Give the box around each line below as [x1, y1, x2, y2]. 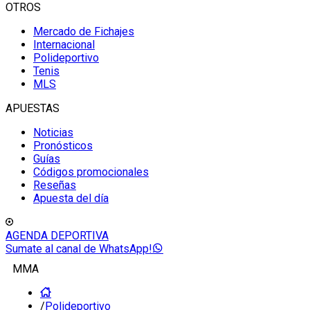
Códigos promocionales [33, 165, 149, 179]
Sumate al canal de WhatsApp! [6, 242, 152, 255]
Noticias [33, 126, 73, 139]
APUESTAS [6, 102, 60, 115]
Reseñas [33, 179, 76, 192]
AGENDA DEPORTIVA [6, 229, 109, 242]
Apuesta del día [33, 192, 109, 205]
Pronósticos [33, 139, 93, 152]
